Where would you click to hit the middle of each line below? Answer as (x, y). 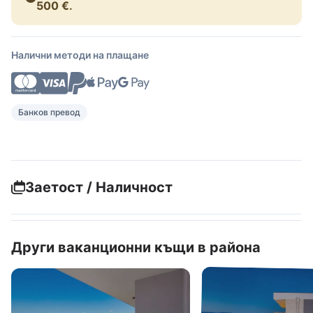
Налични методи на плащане (80, 54)
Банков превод (49, 112)
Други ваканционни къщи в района (136, 247)
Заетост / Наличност (99, 187)
